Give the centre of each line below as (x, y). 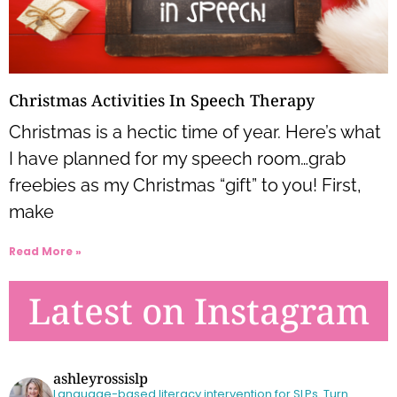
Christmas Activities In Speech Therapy (162, 101)
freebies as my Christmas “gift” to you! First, (185, 186)
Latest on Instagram (198, 311)
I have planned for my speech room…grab (177, 159)
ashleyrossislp (101, 379)
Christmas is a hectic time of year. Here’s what (195, 132)
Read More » (45, 252)
